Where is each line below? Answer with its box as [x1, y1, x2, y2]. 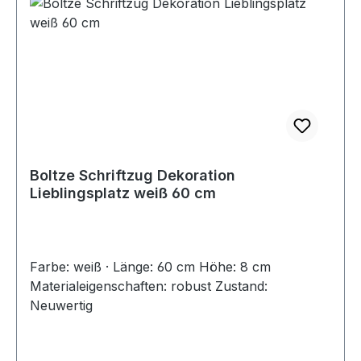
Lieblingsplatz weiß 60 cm [30, 184, 216, 201]
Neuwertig [30, 297, 93, 313]
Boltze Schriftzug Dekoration [30, 166, 235, 184]
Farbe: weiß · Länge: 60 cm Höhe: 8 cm [30, 258, 271, 275]
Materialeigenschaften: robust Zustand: [30, 277, 268, 294]
